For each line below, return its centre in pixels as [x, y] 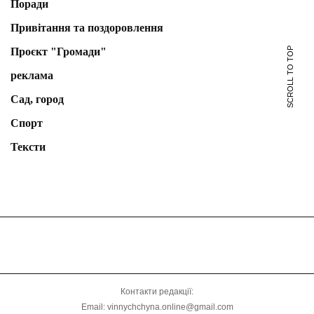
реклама [32, 76]
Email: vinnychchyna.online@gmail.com [157, 307]
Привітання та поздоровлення [87, 28]
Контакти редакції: [157, 292]
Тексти [28, 147]
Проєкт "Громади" [59, 52]
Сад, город [37, 100]
